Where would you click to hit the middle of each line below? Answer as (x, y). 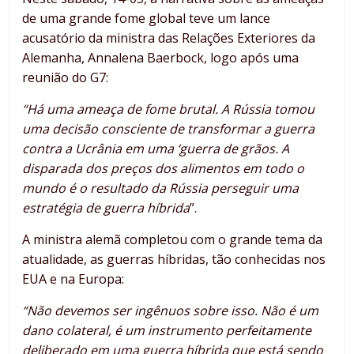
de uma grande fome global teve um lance (147, 18)
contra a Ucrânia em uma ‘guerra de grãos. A (156, 148)
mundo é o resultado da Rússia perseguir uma (161, 188)
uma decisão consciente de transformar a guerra (169, 128)
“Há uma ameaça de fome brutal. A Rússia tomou (169, 109)
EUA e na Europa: (73, 279)
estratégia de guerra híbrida (106, 207)
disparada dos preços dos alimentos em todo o (164, 168)
